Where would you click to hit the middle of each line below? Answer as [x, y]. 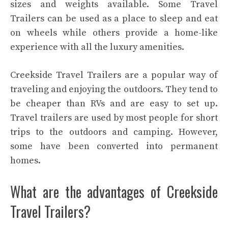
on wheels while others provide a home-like [114, 33]
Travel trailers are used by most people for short [114, 118]
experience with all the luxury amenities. [97, 47]
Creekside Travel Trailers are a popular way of [114, 75]
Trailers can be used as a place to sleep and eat [114, 19]
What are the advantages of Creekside [114, 192]
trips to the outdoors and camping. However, [114, 132]
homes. [25, 161]
